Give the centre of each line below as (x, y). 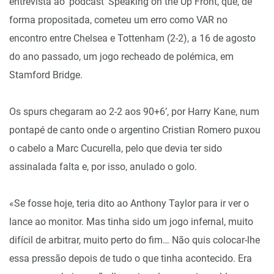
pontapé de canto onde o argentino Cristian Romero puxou (135, 130)
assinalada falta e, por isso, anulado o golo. (103, 167)
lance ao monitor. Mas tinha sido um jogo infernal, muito (131, 222)
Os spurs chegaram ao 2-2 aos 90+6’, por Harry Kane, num (134, 112)
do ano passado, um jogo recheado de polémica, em (121, 57)
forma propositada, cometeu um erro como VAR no (118, 20)
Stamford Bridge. (46, 75)
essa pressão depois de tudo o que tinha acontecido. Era (131, 258)
